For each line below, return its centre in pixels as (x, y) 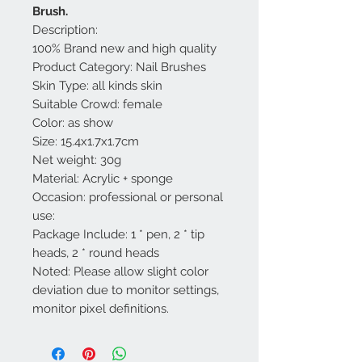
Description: (65, 29)
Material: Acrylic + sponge (103, 178)
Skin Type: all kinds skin (97, 85)
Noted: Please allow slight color (120, 271)
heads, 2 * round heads (96, 253)
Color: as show (73, 122)
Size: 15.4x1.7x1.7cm (86, 141)
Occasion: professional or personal (128, 197)
